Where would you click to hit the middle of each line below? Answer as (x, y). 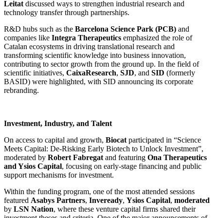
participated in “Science (165, 140)
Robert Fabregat (75, 157)
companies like (27, 37)
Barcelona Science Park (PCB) (125, 29)
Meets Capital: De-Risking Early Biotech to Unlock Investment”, (104, 148)
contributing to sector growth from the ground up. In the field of (101, 64)
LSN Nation (34, 209)
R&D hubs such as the (38, 29)
